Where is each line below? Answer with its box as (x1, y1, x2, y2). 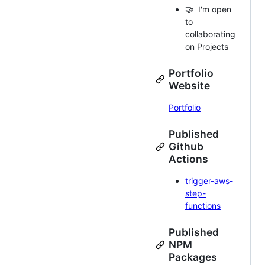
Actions (169, 153, 208, 166)
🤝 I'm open (185, 4, 231, 15)
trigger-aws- (185, 176, 233, 186)
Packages (169, 251, 217, 264)
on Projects (185, 41, 228, 52)
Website (169, 79, 210, 92)
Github (169, 140, 203, 153)
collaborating (185, 29, 235, 40)
